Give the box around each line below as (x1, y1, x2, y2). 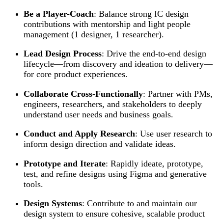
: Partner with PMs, (143, 88, 213, 99)
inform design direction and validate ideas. (24, 139, 176, 149)
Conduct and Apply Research (24, 129, 135, 139)
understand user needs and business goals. (24, 109, 173, 119)
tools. (24, 179, 43, 189)
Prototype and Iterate (24, 158, 106, 168)
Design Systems (24, 198, 82, 208)
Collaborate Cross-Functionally (24, 88, 143, 99)
